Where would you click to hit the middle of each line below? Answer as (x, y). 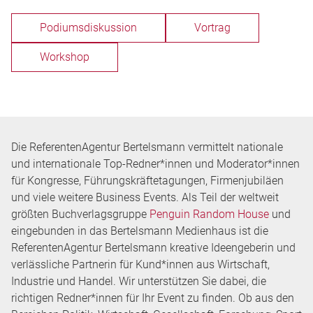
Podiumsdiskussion (88, 28)
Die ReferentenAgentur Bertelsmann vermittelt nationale (147, 147)
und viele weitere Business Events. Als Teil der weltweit (145, 197)
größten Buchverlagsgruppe (80, 214)
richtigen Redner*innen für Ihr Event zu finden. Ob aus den (153, 298)
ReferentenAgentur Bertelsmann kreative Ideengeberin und (153, 248)
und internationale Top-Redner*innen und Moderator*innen (155, 164)
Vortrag (212, 28)
